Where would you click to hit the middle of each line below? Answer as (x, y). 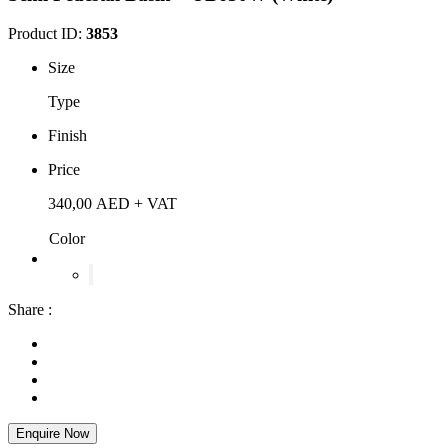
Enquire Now (52, 433)
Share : (30, 309)
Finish (67, 135)
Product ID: (47, 33)
